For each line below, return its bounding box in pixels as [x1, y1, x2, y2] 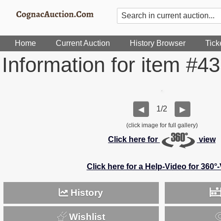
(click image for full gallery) [126, 122, 198, 129]
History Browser [130, 39, 185, 47]
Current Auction [56, 39, 110, 47]
